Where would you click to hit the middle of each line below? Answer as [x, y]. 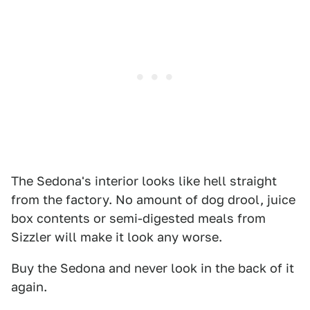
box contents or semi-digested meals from [138, 218]
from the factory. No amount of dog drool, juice [153, 200]
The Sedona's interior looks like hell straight [144, 181]
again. [29, 287]
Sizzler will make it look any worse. [117, 237]
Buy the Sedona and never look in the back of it [153, 268]
